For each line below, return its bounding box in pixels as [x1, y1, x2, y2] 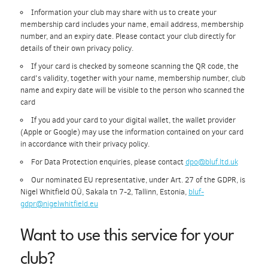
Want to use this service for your [20, 228, 233, 245]
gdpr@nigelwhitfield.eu [20, 199, 98, 209]
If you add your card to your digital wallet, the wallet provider [31, 115, 236, 125]
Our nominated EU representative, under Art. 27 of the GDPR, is [31, 175, 245, 185]
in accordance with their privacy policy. [20, 139, 150, 149]
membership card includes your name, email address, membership [20, 19, 243, 29]
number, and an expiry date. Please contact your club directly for [20, 31, 236, 41]
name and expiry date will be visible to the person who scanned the [20, 85, 245, 95]
